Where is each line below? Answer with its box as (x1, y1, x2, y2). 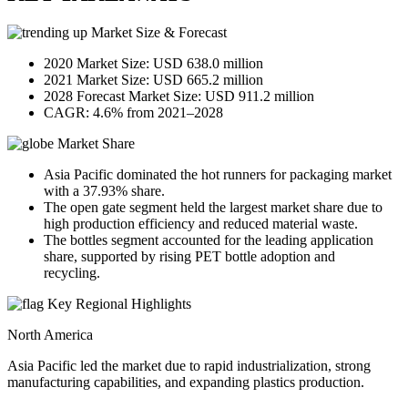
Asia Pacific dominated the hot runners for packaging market (44, 167, 392, 183)
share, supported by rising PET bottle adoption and (44, 249, 335, 265)
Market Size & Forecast (87, 25, 227, 41)
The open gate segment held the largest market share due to (44, 199, 382, 216)
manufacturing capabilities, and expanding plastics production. (7, 374, 364, 391)
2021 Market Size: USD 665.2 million (44, 72, 263, 88)
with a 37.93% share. (44, 183, 165, 199)
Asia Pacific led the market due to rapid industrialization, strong (7, 358, 371, 374)
